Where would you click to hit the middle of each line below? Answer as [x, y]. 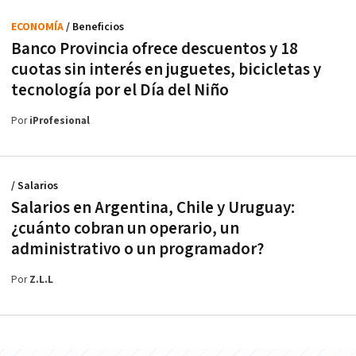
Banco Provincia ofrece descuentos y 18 [155, 48]
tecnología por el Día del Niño [120, 90]
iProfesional [60, 121]
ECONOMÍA [39, 27]
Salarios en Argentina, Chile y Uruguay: [153, 207]
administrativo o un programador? [137, 249]
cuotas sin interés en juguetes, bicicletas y [166, 69]
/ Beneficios [95, 27]
